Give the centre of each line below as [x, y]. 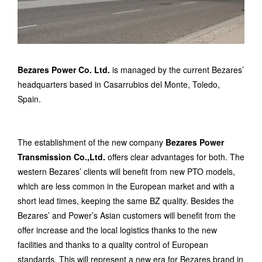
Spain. [29, 99]
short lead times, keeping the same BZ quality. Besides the [126, 200]
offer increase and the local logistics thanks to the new [117, 230]
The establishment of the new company [92, 142]
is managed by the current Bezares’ [178, 69]
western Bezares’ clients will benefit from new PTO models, [126, 171]
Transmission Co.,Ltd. [61, 156]
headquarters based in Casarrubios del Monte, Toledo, [119, 84]
